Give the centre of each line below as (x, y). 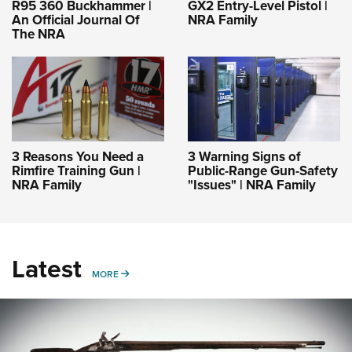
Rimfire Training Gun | (76, 170)
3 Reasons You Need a (78, 156)
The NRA (38, 33)
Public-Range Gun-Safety (263, 170)
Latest (47, 268)
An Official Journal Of (76, 19)
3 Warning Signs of (244, 156)
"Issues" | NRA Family (252, 184)
